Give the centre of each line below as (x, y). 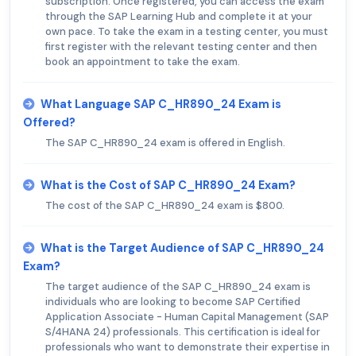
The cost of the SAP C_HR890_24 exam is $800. (165, 205)
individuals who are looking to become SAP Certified (173, 301)
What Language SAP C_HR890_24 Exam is (161, 104)
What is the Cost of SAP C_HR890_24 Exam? (168, 185)
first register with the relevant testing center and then (181, 46)
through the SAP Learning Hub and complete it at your (179, 16)
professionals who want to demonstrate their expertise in (188, 346)
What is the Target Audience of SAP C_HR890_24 (182, 248)
